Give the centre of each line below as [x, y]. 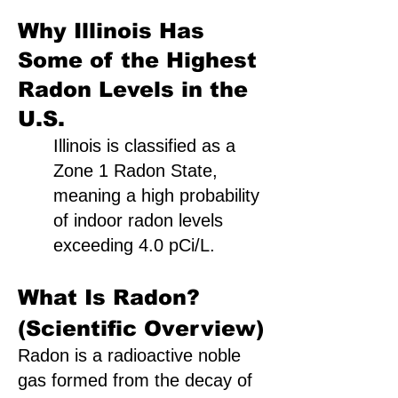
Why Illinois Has [111, 31]
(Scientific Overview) [141, 328]
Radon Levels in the [133, 89]
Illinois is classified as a [144, 146]
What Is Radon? [109, 297]
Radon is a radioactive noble [129, 355]
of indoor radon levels [138, 220]
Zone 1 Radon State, [135, 171]
